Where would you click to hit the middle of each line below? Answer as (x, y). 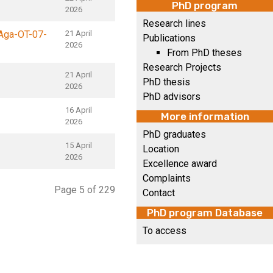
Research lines (174, 23)
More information (205, 116)
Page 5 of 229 (85, 190)
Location (161, 149)
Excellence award (180, 164)
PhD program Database (205, 213)
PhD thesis (166, 82)
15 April (79, 145)
